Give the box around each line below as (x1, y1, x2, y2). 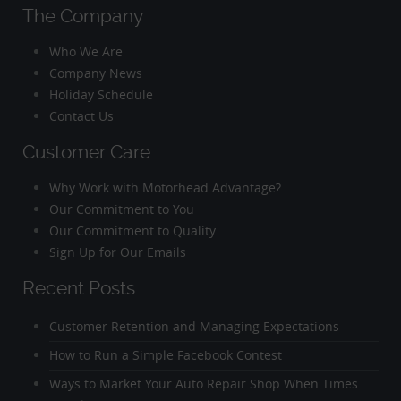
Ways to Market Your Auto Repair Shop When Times (48, 375, 358, 393)
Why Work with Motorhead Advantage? (48, 178, 281, 196)
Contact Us (48, 107, 114, 124)
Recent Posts (22, 277, 135, 300)
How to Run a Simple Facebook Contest (48, 346, 282, 364)
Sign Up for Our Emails (48, 243, 186, 260)
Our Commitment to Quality (48, 221, 216, 239)
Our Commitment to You (48, 200, 194, 218)
